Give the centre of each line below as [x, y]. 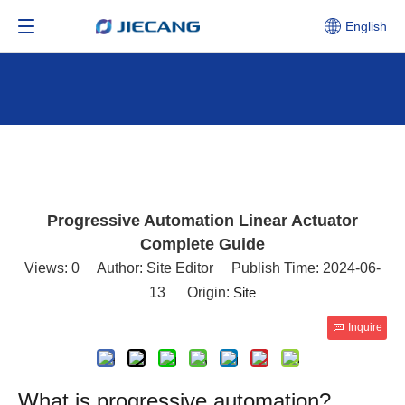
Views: [48, 268]
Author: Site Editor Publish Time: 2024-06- [230, 268]
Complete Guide [202, 245]
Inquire [365, 328]
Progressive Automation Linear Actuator [202, 221]
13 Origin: [191, 293]
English [366, 26]
